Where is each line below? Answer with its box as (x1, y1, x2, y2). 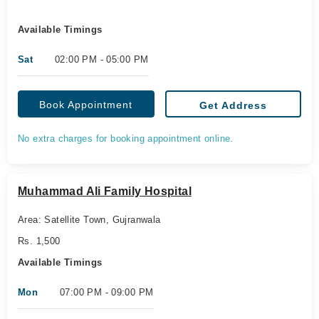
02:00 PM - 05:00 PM (55, 54, 149, 65)
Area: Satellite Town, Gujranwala (18, 214, 161, 225)
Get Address (199, 100, 267, 111)
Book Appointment (39, 99, 133, 110)
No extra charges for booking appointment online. (18, 133, 234, 144)
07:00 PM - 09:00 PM (60, 287, 154, 298)
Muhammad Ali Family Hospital (18, 185, 192, 197)
